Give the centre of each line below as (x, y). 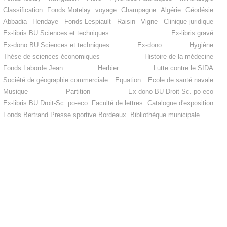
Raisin (126, 22)
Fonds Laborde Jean (33, 68)
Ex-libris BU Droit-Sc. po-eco (45, 103)
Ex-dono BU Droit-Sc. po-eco (171, 92)
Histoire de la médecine (179, 57)
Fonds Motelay (69, 10)
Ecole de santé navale (181, 80)
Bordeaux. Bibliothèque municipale (149, 115)
